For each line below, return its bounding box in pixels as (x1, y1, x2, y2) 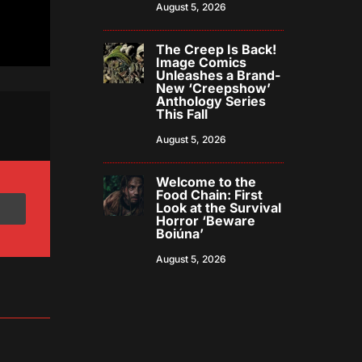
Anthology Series (156, 93, 267, 110)
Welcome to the (156, 174, 257, 191)
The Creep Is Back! (156, 41, 277, 58)
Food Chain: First (156, 187, 263, 204)
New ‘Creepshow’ (156, 80, 271, 97)
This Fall (156, 106, 208, 123)
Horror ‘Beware (156, 213, 256, 229)
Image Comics (156, 54, 247, 71)
